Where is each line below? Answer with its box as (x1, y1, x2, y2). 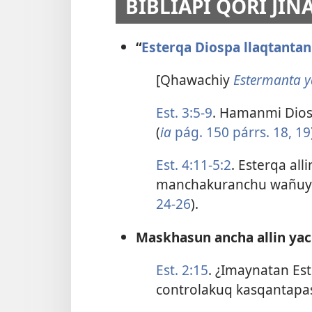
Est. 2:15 (155, 260, 208, 279)
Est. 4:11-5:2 (155, 155, 231, 175)
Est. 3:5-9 (155, 103, 212, 123)
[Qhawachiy (155, 70, 233, 89)
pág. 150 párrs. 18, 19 (174, 123, 311, 142)
